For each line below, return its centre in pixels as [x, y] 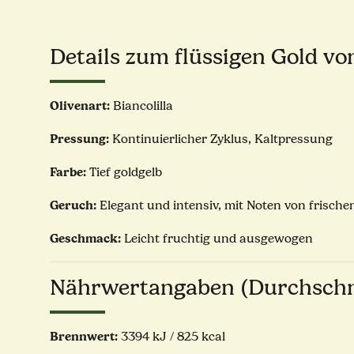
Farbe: [68, 172]
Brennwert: [85, 337]
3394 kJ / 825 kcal [173, 337]
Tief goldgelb [124, 173]
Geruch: [75, 205]
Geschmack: [85, 239]
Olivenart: [81, 106]
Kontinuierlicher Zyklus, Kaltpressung [222, 139]
